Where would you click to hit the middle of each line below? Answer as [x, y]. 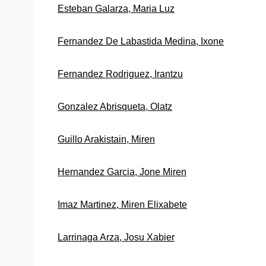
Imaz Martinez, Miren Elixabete [122, 204]
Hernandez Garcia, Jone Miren [122, 172]
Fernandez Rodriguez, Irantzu [120, 74]
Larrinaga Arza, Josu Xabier [116, 237]
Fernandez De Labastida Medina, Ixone [141, 41]
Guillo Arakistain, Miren [106, 139]
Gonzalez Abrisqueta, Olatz [115, 106]
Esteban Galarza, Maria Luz [116, 8]
